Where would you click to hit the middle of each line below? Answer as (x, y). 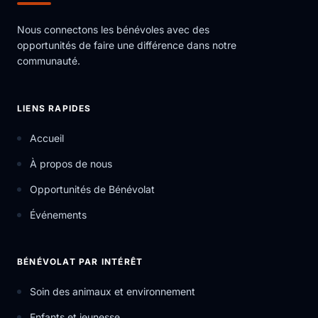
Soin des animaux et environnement (113, 291)
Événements (58, 215)
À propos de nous (71, 164)
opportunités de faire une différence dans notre (127, 45)
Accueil (47, 138)
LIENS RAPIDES (54, 108)
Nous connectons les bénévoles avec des (113, 29)
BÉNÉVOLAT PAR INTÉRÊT (80, 262)
